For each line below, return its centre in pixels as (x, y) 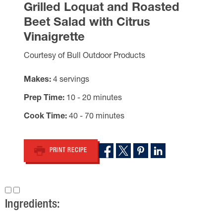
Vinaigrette (54, 38)
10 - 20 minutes (94, 99)
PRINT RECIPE (68, 151)
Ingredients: (32, 205)
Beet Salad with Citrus (87, 23)
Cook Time (44, 117)
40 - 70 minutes (97, 117)
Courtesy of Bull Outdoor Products (84, 56)
